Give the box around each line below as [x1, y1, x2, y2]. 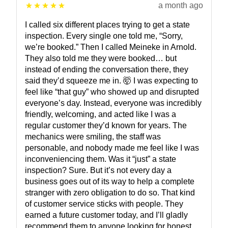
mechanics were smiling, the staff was [25, 132, 161, 141]
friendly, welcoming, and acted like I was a [25, 110, 176, 119]
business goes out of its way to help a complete [25, 177, 194, 186]
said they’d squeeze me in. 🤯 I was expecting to [25, 76, 198, 85]
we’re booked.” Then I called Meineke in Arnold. [25, 43, 196, 52]
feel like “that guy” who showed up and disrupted [25, 88, 199, 97]
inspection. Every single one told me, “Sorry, [25, 32, 183, 41]
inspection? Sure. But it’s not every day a [25, 166, 172, 175]
